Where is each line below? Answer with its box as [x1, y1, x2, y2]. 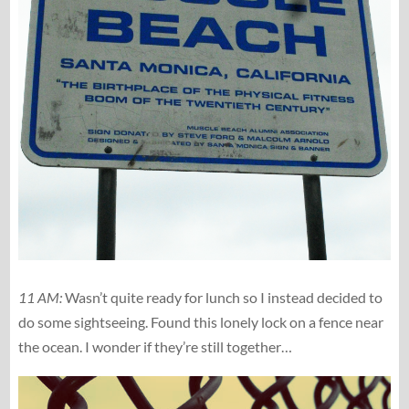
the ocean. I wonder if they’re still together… [17, 337, 292, 355]
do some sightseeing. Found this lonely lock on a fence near [17, 312, 383, 330]
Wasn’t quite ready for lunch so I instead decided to [61, 288, 383, 306]
